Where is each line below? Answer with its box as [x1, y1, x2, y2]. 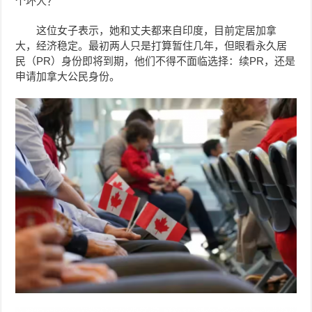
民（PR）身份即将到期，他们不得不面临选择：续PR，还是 [15, 55, 296, 68]
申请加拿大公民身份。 [15, 70, 120, 83]
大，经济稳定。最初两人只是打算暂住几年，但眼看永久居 [15, 40, 288, 52]
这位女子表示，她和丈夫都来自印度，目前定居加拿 [36, 24, 277, 37]
